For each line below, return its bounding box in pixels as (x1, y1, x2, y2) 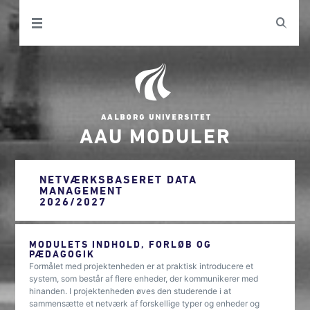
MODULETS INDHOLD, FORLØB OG (29, 238, 212, 250)
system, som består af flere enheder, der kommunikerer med (29, 273, 259, 284)
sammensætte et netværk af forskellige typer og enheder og (29, 298, 260, 309)
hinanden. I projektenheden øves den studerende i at (29, 286, 232, 296)
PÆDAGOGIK (29, 248, 95, 259)
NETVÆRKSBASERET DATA (39, 173, 198, 185)
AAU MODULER (79, 124, 231, 147)
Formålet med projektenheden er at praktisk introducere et (29, 261, 254, 271)
